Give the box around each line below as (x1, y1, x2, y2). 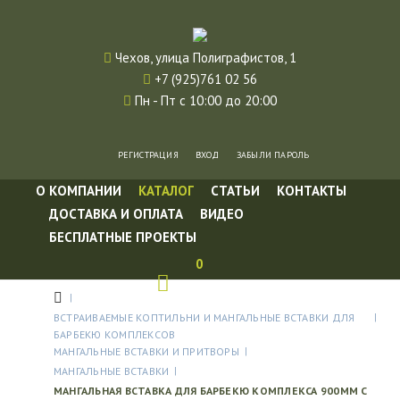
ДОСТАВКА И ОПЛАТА (49, 205, 183, 222)
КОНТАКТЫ (277, 182, 346, 199)
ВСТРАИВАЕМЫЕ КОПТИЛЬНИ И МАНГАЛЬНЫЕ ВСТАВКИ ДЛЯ (54, 311, 355, 324)
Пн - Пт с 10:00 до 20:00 (135, 92, 277, 109)
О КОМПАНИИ (36, 182, 121, 199)
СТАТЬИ (211, 182, 260, 199)
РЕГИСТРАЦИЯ (117, 149, 179, 161)
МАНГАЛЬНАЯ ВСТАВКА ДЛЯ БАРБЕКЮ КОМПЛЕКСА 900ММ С (54, 384, 368, 397)
